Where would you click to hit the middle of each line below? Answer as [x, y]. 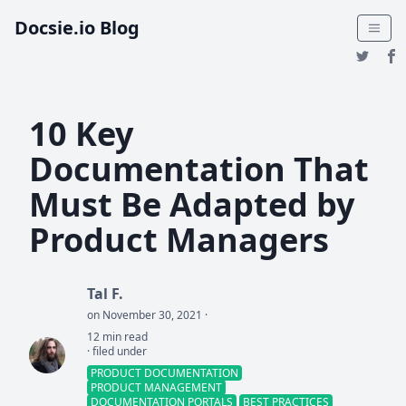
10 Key [81, 134]
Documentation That [199, 169]
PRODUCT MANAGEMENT [156, 387]
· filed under [117, 351]
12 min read [117, 337]
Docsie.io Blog [77, 28]
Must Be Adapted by [192, 204]
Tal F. [105, 294]
